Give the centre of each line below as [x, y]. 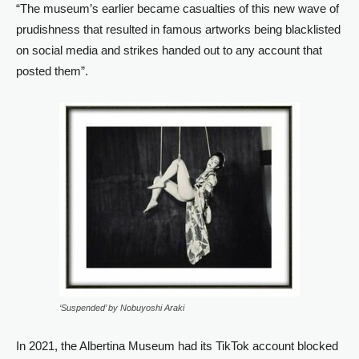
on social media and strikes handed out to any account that [169, 50]
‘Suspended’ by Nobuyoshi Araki [122, 308]
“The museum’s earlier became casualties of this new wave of [177, 8]
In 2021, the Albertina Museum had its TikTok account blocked [177, 346]
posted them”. [52, 71]
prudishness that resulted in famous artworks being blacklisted [178, 29]
